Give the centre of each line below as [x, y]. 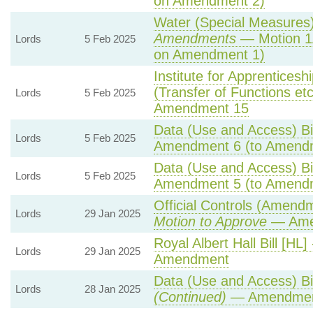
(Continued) [190, 297]
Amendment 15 [201, 108]
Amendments [195, 38]
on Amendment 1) [209, 54]
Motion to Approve [210, 221]
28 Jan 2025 [112, 289]
